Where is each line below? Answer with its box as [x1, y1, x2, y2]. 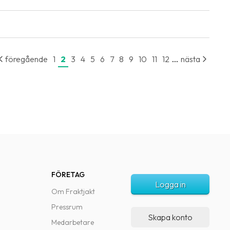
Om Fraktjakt [51, 187, 95, 196]
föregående [4, 54, 48, 64]
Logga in [155, 179, 186, 189]
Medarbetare [51, 218, 94, 227]
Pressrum [51, 202, 83, 212]
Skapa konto [148, 212, 193, 222]
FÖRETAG [51, 170, 85, 179]
